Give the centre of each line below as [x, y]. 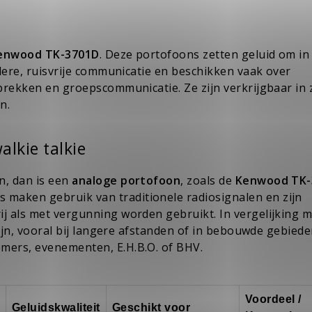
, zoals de [208, 181]
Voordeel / [273, 299]
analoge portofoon [126, 181]
